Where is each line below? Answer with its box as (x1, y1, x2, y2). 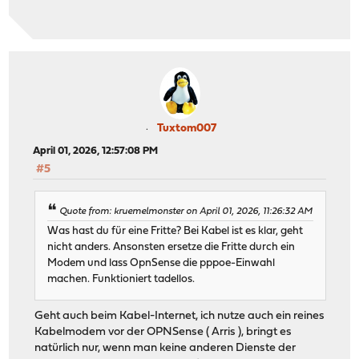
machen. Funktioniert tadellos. (47, 273, 196, 284)
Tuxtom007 (157, 123, 216, 135)
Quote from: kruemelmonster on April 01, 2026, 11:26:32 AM (59, 207, 313, 217)
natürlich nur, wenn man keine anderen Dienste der (34, 341, 296, 354)
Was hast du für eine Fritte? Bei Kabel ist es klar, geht (47, 225, 304, 236)
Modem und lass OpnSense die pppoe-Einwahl (47, 257, 276, 268)
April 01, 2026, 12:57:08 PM (33, 146, 159, 157)
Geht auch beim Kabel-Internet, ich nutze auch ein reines (34, 309, 325, 322)
